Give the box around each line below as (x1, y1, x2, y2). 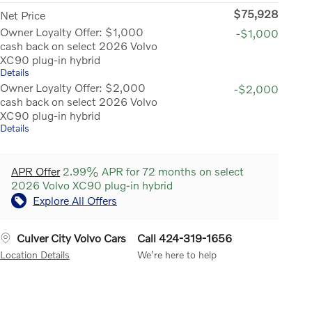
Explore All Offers (33, 193, 117, 207)
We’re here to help (137, 248, 217, 260)
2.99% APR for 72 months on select (60, 164, 244, 178)
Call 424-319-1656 (137, 231, 232, 244)
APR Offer (11, 164, 60, 178)
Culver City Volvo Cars (17, 231, 126, 244)
